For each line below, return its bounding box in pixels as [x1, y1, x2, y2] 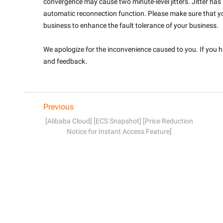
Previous [43, 102, 74, 111]
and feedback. [43, 57, 87, 65]
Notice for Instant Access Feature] [66, 127, 172, 135]
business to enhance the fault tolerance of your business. [43, 21, 219, 29]
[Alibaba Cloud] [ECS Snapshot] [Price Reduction [45, 116, 193, 125]
